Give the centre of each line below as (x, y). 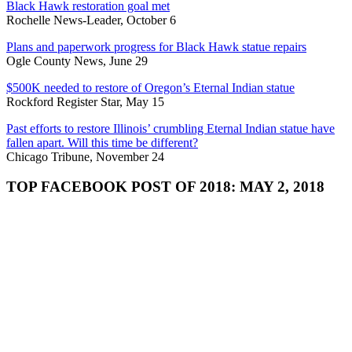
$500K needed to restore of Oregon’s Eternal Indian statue (150, 87)
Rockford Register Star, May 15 (85, 101)
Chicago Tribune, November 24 (85, 156)
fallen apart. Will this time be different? (102, 142)
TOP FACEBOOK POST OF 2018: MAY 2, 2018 (165, 187)
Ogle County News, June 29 (77, 60)
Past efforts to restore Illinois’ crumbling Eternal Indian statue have (170, 128)
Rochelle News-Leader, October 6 (91, 20)
